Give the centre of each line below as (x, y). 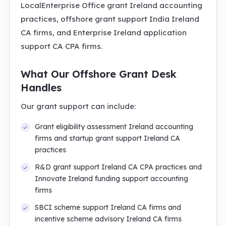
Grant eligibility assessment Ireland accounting (114, 127)
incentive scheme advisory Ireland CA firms (108, 219)
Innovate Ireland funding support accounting (111, 179)
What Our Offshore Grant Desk (99, 74)
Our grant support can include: (78, 106)
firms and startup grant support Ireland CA (107, 138)
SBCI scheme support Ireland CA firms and (108, 207)
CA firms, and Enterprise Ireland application (104, 33)
